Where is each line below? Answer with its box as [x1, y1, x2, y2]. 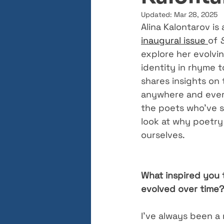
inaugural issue [141, 34, 208, 46]
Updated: [141, 10, 174, 19]
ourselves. [141, 129, 185, 140]
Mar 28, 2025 [174, 10, 217, 19]
